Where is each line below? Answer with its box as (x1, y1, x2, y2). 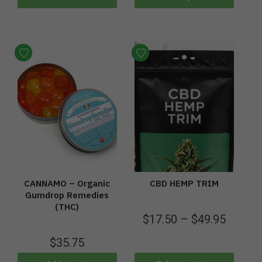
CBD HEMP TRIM (149, 178, 219, 189)
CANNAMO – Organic (24, 178, 111, 189)
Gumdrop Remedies (25, 189, 109, 201)
